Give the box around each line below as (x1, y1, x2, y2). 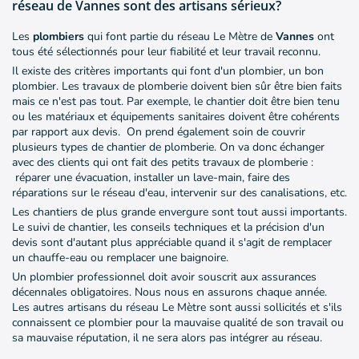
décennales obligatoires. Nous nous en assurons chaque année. (12, 284, 327, 301)
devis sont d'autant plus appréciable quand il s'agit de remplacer (12, 235, 332, 251)
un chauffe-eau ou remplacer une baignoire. (12, 250, 228, 266)
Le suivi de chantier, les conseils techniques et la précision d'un (12, 220, 325, 236)
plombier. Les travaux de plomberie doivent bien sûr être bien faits (12, 79, 342, 95)
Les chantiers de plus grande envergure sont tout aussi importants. (12, 204, 347, 220)
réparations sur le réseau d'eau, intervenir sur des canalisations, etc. (12, 185, 347, 201)
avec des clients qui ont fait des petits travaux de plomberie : (12, 155, 313, 171)
